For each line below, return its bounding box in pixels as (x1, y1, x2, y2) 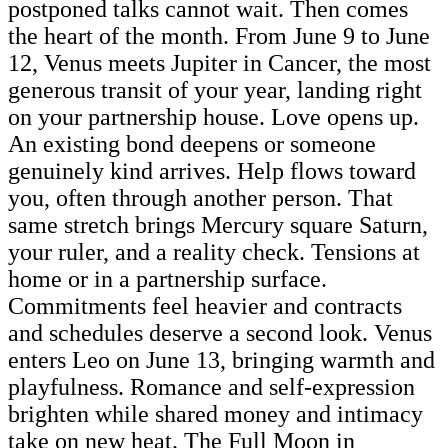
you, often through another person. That (8, 184, 393, 211)
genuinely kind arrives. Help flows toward (8, 157, 416, 184)
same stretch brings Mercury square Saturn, (8, 211, 428, 238)
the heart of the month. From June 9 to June (8, 22, 430, 49)
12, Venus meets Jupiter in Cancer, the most (8, 49, 431, 76)
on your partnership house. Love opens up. (8, 103, 419, 130)
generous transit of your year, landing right (8, 76, 422, 103)
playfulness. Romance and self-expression (8, 373, 415, 400)
